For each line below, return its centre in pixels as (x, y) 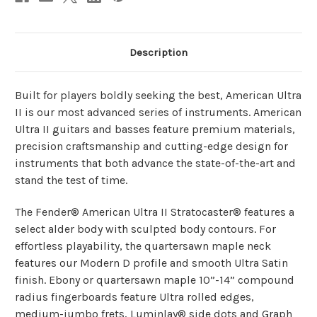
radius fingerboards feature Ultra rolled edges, (134, 297)
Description (158, 53)
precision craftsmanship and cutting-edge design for (151, 146)
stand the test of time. (71, 180)
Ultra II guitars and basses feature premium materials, (155, 129)
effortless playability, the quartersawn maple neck (143, 246)
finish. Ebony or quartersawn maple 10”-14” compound (155, 280)
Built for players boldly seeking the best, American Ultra (158, 96)
